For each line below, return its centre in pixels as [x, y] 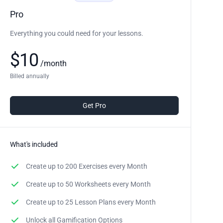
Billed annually [29, 76]
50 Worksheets [88, 184]
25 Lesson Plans [90, 202]
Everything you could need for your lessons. [76, 33]
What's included [34, 144]
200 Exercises [86, 166]
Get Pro [94, 105]
